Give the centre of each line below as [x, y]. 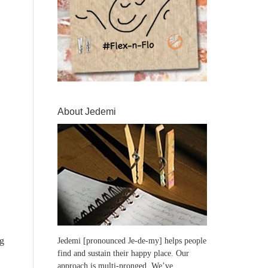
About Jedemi [87, 112]
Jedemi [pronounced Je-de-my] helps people [132, 241]
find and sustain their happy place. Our [123, 253]
